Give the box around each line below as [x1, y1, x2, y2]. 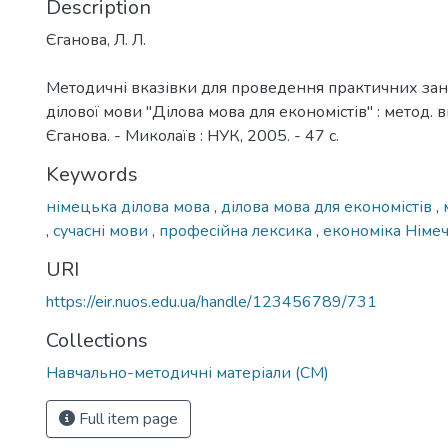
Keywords [46, 161, 138, 188]
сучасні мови [53, 220, 152, 242]
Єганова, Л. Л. [46, 29, 146, 51]
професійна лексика [159, 220, 316, 242]
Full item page [75, 408, 178, 430]
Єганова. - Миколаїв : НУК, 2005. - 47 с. [46, 125, 339, 147]
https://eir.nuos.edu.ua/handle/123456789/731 [46, 291, 377, 313]
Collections [46, 327, 148, 354]
